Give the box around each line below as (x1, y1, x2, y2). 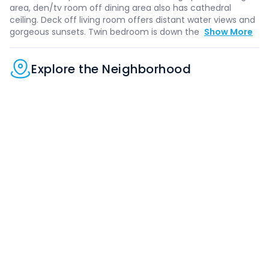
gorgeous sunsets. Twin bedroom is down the (10, 26, 202, 38)
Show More (204, 26, 253, 38)
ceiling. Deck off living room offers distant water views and (10, 14, 255, 26)
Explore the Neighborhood (31, 60, 191, 77)
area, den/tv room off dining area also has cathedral (10, 2, 231, 14)
